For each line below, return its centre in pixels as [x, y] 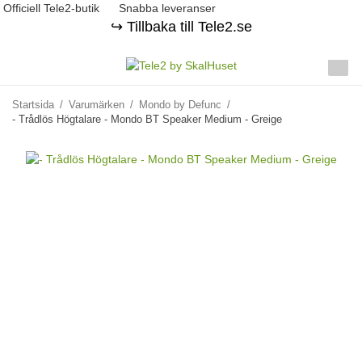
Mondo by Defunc [180, 105]
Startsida [33, 105]
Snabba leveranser [166, 8]
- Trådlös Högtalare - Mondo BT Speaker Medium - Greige [147, 119]
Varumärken [97, 105]
